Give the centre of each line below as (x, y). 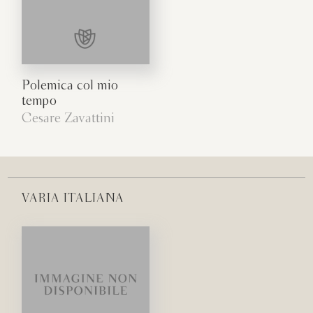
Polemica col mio (70, 86)
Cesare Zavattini (68, 118)
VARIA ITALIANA (73, 198)
